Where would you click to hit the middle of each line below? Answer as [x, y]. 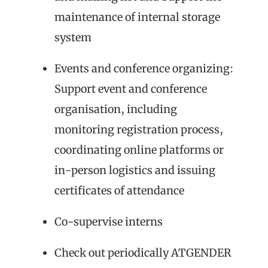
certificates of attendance [119, 190]
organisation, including [116, 109]
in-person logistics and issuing [135, 170]
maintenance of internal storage [137, 17]
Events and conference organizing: [144, 68]
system [73, 37]
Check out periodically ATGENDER [143, 252]
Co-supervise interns [109, 221]
